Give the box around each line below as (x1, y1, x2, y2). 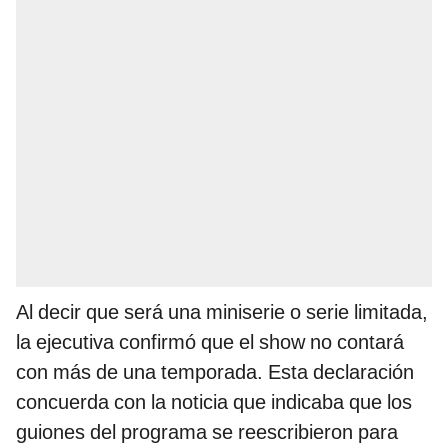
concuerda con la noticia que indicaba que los (16, 390, 412, 415)
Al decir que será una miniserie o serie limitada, (16, 300, 428, 325)
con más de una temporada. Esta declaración (16, 360, 414, 385)
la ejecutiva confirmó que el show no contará (16, 330, 404, 355)
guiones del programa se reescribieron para (16, 420, 398, 445)
